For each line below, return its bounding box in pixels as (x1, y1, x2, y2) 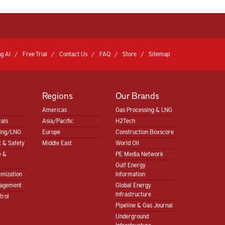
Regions (42, 89, 73, 101)
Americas (42, 105, 67, 114)
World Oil (115, 139, 139, 147)
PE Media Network (115, 150, 163, 158)
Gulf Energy (115, 161, 146, 169)
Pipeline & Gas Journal (115, 201, 173, 209)
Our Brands (115, 89, 159, 101)
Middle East (42, 139, 72, 147)
